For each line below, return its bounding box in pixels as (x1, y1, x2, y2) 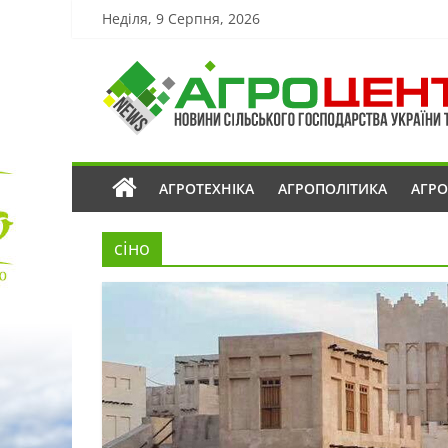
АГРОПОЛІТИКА (278, 179, 387, 198)
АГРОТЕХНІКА (159, 179, 254, 198)
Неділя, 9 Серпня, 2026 (102, 9, 260, 28)
